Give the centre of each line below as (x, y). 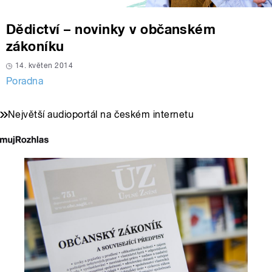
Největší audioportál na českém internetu (101, 115)
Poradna (25, 81)
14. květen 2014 (44, 66)
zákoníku (35, 46)
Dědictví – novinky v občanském (111, 29)
